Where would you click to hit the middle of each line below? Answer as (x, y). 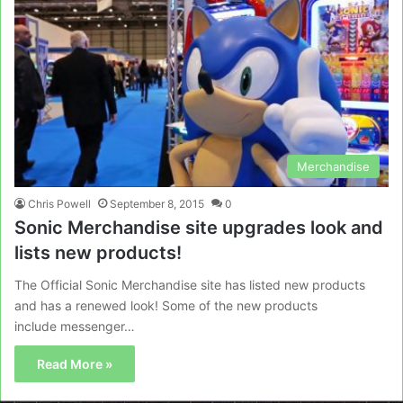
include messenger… (75, 326)
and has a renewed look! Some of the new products (166, 305)
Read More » (75, 363)
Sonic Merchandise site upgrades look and (199, 227)
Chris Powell (59, 203)
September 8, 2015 (157, 203)
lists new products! (98, 252)
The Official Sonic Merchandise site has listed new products (190, 284)
